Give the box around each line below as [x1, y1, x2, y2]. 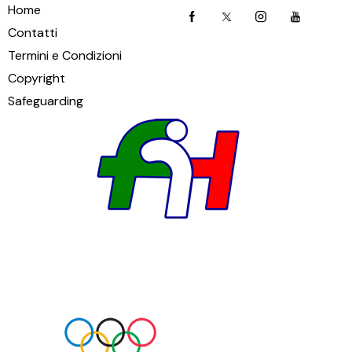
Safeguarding [8, 93, 83, 110]
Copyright [8, 70, 65, 87]
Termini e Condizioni [8, 47, 122, 64]
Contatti [8, 24, 57, 42]
